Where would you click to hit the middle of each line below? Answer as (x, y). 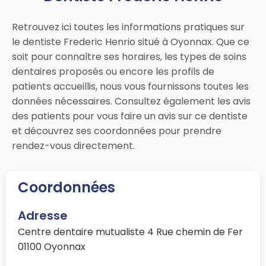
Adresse (43, 216)
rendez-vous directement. (73, 146)
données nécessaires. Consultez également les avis (131, 102)
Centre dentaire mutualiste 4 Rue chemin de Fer (130, 232)
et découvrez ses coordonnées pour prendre (117, 131)
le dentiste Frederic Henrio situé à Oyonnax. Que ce (131, 42)
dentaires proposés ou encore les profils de (113, 72)
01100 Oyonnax (52, 247)
